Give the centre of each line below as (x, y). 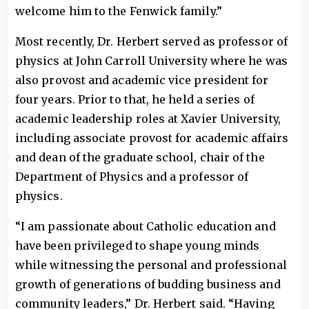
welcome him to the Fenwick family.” (119, 11)
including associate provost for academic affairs (152, 138)
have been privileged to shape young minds (138, 246)
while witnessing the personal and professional (151, 265)
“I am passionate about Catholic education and (146, 226)
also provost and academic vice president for (142, 80)
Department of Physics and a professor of (132, 177)
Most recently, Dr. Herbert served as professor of (151, 41)
